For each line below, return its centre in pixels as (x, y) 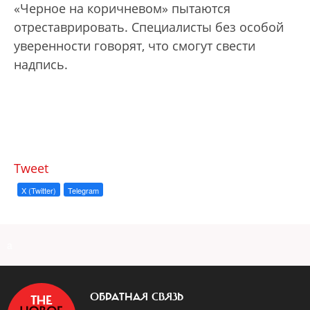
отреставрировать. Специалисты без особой (149, 27)
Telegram (83, 191)
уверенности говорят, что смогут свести (135, 46)
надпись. (41, 65)
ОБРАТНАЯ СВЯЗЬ (137, 297)
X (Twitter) (39, 191)
